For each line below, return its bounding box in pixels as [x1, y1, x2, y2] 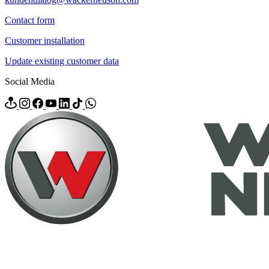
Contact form [5, 14, 55, 25]
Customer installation [5, 35, 85, 46]
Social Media [5, 76, 55, 86]
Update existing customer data [5, 55, 119, 66]
